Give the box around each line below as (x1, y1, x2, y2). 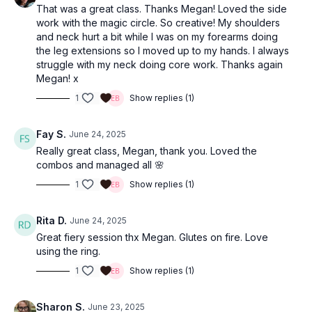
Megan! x (36, 72, 79, 84)
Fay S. (36, 128, 66, 140)
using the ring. (36, 245, 100, 257)
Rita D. (36, 214, 67, 226)
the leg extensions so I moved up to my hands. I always (36, 45, 289, 56)
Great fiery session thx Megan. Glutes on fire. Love (36, 231, 268, 243)
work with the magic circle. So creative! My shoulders (36, 17, 280, 29)
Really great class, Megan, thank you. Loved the (36, 145, 257, 157)
